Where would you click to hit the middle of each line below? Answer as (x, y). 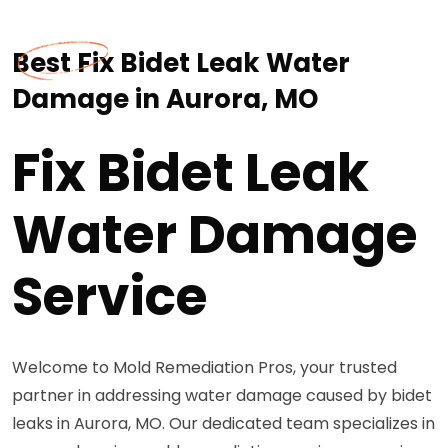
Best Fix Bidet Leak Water (181, 63)
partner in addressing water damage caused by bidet (222, 395)
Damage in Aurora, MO (165, 99)
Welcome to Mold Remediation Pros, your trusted (204, 367)
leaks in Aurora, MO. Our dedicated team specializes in (223, 423)
